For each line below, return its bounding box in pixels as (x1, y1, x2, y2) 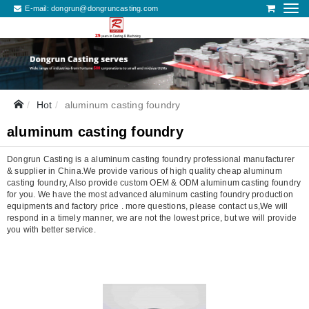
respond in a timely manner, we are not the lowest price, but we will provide (7, 212, 297, 223)
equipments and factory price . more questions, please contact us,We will (7, 201, 288, 211)
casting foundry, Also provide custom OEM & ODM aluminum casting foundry (7, 177, 301, 188)
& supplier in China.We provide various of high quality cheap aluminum (7, 166, 282, 176)
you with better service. (7, 224, 96, 235)
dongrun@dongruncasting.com (51, 4, 159, 12)
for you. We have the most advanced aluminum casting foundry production (7, 189, 294, 199)
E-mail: (23, 4, 52, 12)
